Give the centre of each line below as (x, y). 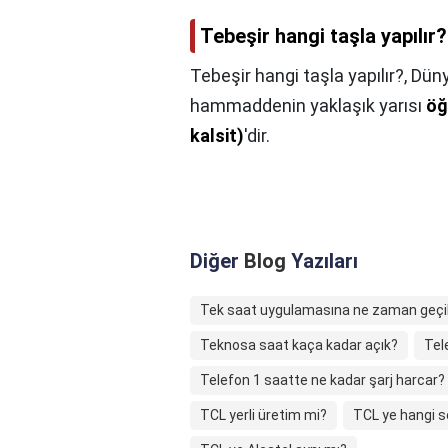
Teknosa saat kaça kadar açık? (299, 345)
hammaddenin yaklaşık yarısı (308, 106)
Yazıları (322, 261)
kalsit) (217, 136)
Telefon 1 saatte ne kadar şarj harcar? (322, 380)
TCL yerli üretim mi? (263, 415)
